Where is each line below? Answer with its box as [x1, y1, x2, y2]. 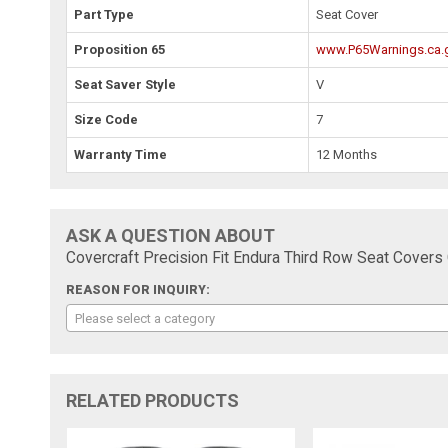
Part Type [74, 6, 135, 22]
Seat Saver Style [74, 76, 177, 92]
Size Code [74, 111, 139, 127]
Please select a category [75, 310, 216, 326]
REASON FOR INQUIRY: [66, 282, 211, 297]
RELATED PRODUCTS [66, 389, 240, 411]
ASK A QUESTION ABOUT [66, 224, 276, 246]
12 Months [316, 146, 378, 162]
